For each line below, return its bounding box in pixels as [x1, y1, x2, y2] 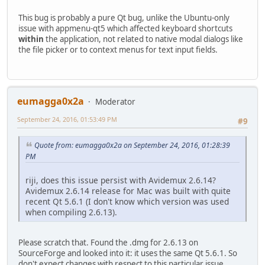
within [18, 33, 44, 44]
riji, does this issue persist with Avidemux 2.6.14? [25, 174, 216, 186]
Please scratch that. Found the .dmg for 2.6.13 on [18, 237, 198, 248]
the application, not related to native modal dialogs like [44, 33, 243, 44]
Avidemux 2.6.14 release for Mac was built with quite [25, 185, 231, 197]
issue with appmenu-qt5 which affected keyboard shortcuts [18, 22, 232, 34]
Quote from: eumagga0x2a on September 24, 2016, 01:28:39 [34, 140, 230, 151]
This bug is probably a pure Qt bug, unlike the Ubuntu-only [18, 12, 230, 23]
